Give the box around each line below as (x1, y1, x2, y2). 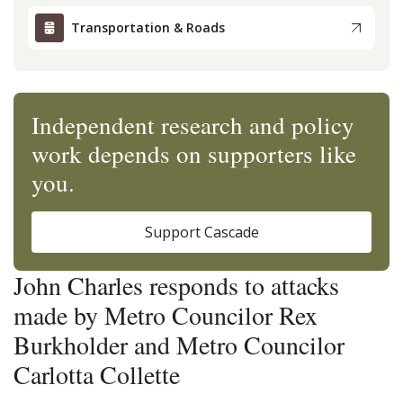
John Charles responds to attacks (13, 267, 339, 302)
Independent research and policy (31, 108, 354, 141)
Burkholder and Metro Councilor (13, 327, 345, 362)
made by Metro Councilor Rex (13, 297, 318, 332)
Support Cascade (144, 221, 259, 242)
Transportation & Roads (71, 19, 225, 37)
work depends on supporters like (31, 137, 356, 170)
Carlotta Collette (13, 356, 180, 391)
